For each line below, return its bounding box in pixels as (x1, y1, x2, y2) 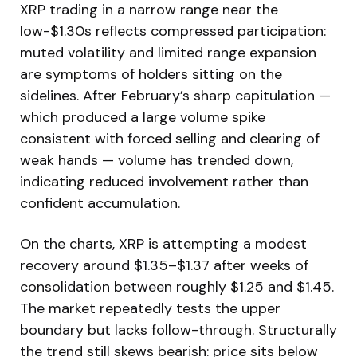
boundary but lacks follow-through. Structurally (20, 320, 337, 339)
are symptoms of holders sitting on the (20, 64, 282, 84)
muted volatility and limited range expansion (20, 42, 316, 62)
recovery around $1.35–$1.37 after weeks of (20, 255, 308, 275)
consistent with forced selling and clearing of (20, 128, 320, 148)
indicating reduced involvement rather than (20, 171, 308, 191)
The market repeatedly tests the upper (20, 298, 280, 318)
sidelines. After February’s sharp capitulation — (20, 85, 331, 105)
